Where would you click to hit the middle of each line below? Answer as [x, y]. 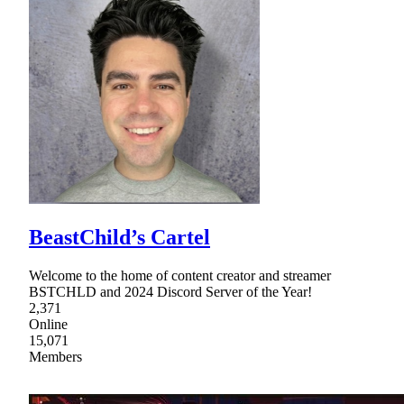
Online [48, 325]
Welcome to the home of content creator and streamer [180, 276]
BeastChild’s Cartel [119, 238]
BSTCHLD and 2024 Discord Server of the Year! [170, 292]
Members [55, 357]
